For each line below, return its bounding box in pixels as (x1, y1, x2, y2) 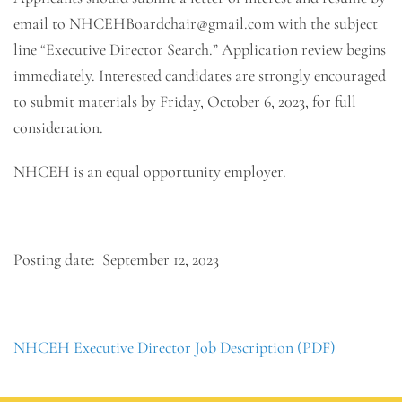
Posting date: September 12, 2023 (13, 249, 219, 269)
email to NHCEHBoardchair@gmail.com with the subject (13, 13, 378, 33)
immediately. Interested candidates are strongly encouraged (13, 66, 386, 85)
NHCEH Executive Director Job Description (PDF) (13, 337, 336, 357)
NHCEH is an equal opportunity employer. (13, 162, 286, 181)
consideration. (13, 118, 103, 137)
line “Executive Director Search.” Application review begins (13, 39, 386, 59)
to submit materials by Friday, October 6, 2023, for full (13, 92, 356, 111)
